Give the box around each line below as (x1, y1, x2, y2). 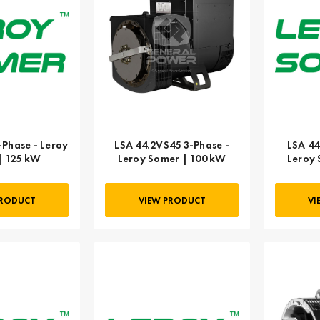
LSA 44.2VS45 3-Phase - (114, 137, 229, 151)
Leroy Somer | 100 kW (117, 151, 226, 165)
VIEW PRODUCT (138, 194, 206, 206)
